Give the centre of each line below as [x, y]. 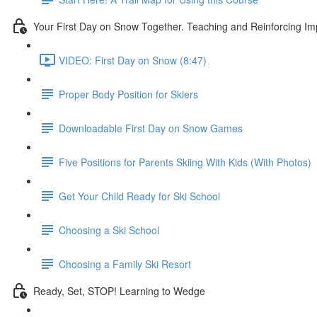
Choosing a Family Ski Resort [125, 264]
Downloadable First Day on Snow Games [151, 128]
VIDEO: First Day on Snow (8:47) [133, 60]
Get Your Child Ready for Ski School [139, 196]
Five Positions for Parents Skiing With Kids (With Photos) [185, 162]
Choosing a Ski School [109, 230]
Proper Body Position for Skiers [128, 94]
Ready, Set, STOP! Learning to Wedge [119, 290]
